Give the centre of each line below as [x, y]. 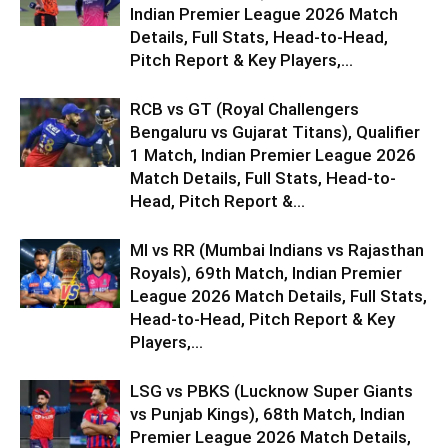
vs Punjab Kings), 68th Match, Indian [267, 413]
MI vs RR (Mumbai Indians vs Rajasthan [277, 249]
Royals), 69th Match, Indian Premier [266, 272]
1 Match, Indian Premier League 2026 [273, 154]
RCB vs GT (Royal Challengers [244, 108]
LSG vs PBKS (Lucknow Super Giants [271, 390]
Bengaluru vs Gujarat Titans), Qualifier [275, 131]
